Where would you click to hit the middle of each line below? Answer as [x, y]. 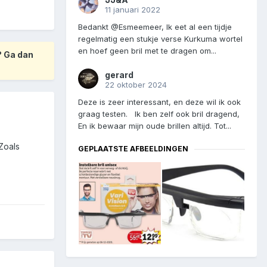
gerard [119, 75]
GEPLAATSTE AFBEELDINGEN [133, 149]
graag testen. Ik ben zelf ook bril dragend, [159, 114]
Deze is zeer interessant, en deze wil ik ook [159, 102]
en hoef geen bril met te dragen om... [147, 51]
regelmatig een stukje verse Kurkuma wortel [160, 39]
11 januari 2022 [133, 10]
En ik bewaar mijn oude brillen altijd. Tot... [155, 126]
